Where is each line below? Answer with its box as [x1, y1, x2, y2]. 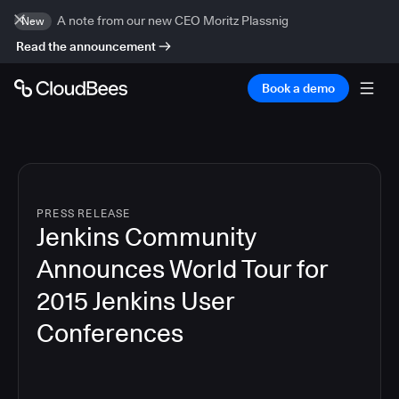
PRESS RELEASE [37, 207, 131, 220]
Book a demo [262, 81, 335, 95]
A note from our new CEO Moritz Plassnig [57, 13, 289, 28]
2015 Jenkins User [37, 286, 234, 316]
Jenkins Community [37, 222, 256, 252]
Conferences [37, 318, 183, 348]
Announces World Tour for [37, 254, 328, 284]
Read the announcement [16, 39, 156, 53]
